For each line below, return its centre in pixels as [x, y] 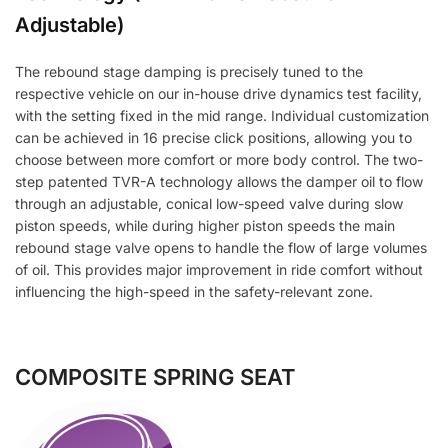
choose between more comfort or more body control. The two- [219, 160]
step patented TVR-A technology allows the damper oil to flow [219, 182]
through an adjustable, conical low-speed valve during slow [209, 204]
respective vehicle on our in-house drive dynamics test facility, [218, 94]
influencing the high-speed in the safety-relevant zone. [194, 292]
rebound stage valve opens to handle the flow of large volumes [221, 248]
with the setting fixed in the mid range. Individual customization [222, 116]
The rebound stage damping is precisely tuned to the [189, 72]
